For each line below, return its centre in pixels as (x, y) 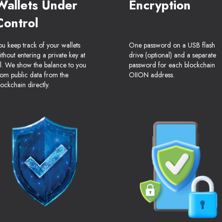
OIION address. (152, 75)
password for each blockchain (172, 65)
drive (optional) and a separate (172, 55)
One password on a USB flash (172, 45)
